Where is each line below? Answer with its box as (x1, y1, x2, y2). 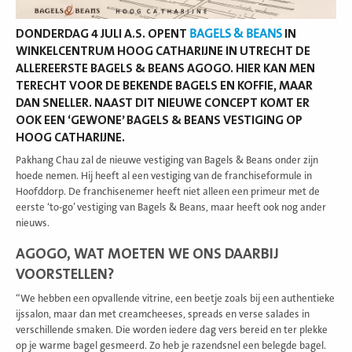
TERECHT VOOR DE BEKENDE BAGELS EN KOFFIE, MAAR (16, 78, 313, 93)
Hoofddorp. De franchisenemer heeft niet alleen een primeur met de (16, 185, 320, 197)
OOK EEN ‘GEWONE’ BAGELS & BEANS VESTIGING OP (16, 112, 302, 127)
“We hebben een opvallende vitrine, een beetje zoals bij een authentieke (16, 292, 335, 304)
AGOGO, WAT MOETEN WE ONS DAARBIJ (16, 244, 279, 262)
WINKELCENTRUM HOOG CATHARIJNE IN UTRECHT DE (16, 43, 310, 58)
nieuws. (16, 217, 49, 229)
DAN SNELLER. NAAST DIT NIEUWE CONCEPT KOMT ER (16, 95, 310, 110)
